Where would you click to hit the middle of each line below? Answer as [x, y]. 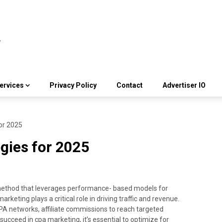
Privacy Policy [73, 85]
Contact [130, 85]
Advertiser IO [184, 85]
